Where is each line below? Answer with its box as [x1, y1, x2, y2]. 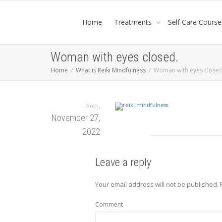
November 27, [52, 112, 100, 123]
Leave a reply [95, 156, 151, 168]
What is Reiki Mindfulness [76, 66, 146, 74]
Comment [95, 200, 123, 209]
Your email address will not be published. [95, 180, 219, 189]
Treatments [114, 17, 154, 27]
